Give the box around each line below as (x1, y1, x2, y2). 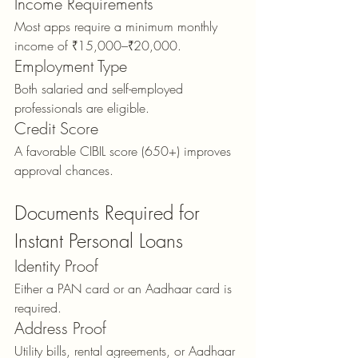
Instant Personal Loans (14, 227, 183, 253)
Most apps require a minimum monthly (14, 17, 221, 35)
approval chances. (14, 161, 113, 179)
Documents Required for (14, 199, 205, 225)
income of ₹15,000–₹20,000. (14, 36, 181, 54)
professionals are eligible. (14, 98, 149, 117)
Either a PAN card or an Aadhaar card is (14, 279, 236, 297)
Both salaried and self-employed (14, 79, 187, 97)
